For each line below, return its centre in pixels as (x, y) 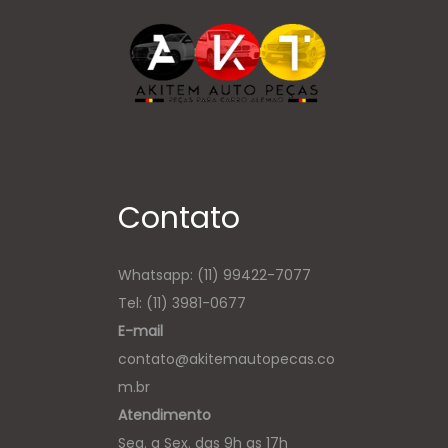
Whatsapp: (157, 275)
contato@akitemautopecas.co (226, 359)
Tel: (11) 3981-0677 (181, 303)
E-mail (140, 331)
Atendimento (164, 415)
